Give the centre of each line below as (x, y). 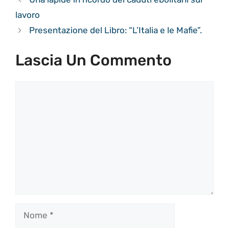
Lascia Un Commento (94, 60)
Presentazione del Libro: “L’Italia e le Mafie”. (116, 30)
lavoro (28, 15)
